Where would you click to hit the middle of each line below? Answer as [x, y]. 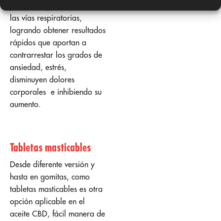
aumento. [25, 104]
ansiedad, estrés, [39, 67]
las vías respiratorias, [46, 18]
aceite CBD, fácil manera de [57, 214]
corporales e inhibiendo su [56, 92]
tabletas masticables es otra [56, 189]
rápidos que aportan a [48, 43]
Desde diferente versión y [52, 165]
